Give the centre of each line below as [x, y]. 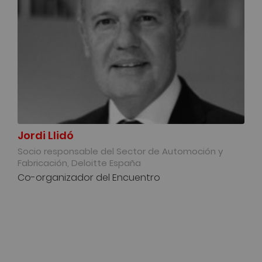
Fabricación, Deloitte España [79, 162]
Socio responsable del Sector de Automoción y [120, 150]
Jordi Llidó [46, 135]
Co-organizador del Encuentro [89, 177]
